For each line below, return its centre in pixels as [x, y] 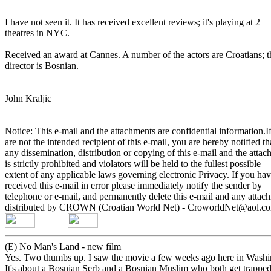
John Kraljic [29, 98]
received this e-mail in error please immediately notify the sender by [135, 185]
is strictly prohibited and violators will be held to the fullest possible [134, 164]
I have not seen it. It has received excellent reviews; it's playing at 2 [134, 22]
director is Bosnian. [43, 66]
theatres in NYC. [38, 33]
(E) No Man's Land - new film [63, 247]
